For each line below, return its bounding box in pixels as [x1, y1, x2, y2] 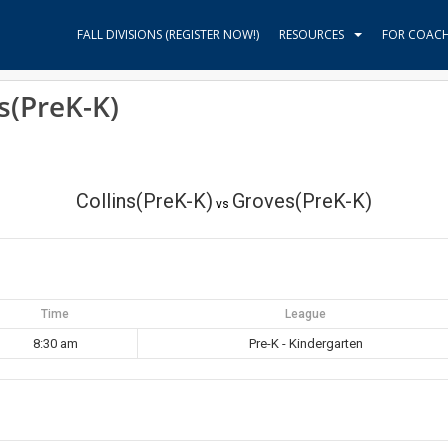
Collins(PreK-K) [76, 189, 213, 213]
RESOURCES [279, 26, 344, 43]
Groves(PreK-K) [232, 189, 372, 213]
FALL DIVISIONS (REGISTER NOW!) [77, 26, 259, 43]
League [285, 307, 326, 321]
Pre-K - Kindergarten [249, 336, 363, 351]
